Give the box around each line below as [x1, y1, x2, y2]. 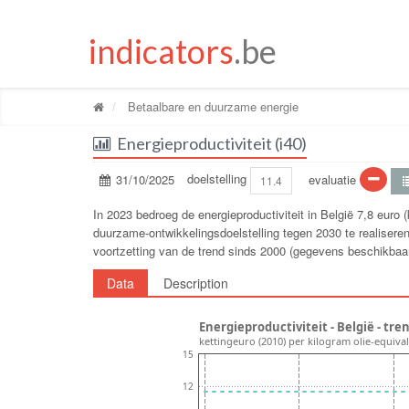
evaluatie [305, 170, 361, 188]
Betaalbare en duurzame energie [124, 97, 299, 115]
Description [163, 273, 228, 292]
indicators [89, 30, 234, 71]
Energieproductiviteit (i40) [117, 132, 307, 153]
